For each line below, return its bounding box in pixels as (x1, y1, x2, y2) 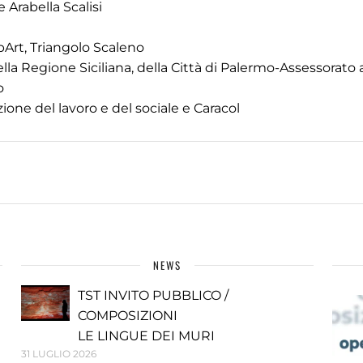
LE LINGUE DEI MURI (78, 328, 216, 344)
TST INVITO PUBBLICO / (78, 288, 229, 303)
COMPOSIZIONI (78, 308, 178, 323)
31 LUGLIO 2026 (21, 348, 97, 360)
